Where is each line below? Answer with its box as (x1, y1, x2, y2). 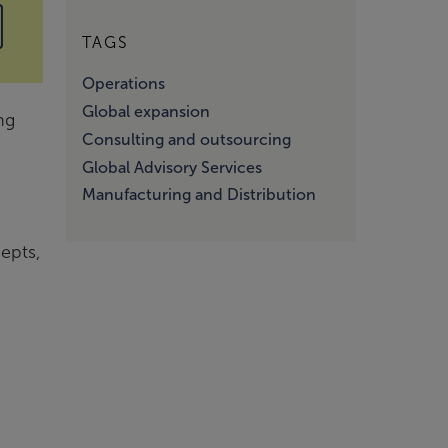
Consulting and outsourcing (82, 130, 291, 148)
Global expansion (82, 103, 210, 120)
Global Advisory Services (82, 158, 262, 176)
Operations (82, 75, 165, 93)
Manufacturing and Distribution (82, 186, 316, 204)
